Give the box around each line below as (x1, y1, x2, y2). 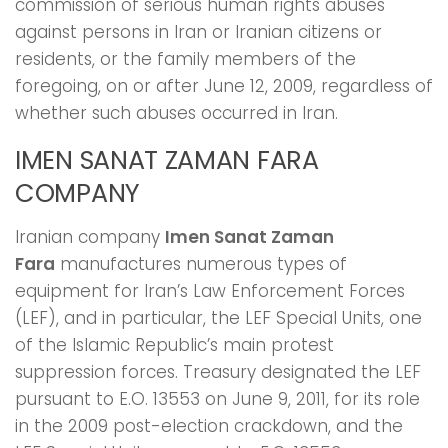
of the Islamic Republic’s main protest (15, 333, 334, 358)
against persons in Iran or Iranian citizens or (15, 20, 382, 45)
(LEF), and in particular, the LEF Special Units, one (15, 306, 422, 331)
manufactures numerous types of (55, 252, 347, 277)
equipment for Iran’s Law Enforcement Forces (15, 279, 405, 304)
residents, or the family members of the (15, 47, 356, 72)
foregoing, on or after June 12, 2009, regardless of (15, 74, 433, 99)
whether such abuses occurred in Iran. (15, 101, 338, 126)
